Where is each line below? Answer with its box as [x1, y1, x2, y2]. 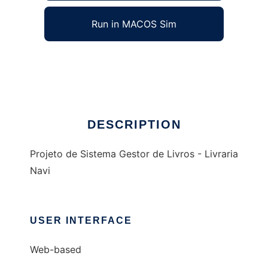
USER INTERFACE [30, 215, 132, 226]
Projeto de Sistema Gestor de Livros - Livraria [30, 148, 238, 160]
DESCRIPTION [87, 118, 181, 132]
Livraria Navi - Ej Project [30, 56, 141, 68]
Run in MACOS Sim [92, 18, 176, 31]
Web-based [30, 243, 81, 256]
